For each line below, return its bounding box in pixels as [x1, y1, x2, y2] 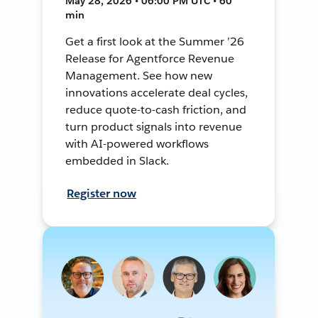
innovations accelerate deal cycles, [65, 84, 248, 100]
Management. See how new [65, 67, 213, 83]
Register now [67, 185, 137, 201]
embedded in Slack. [65, 153, 170, 168]
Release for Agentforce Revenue [65, 50, 234, 66]
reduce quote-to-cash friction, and [65, 102, 246, 117]
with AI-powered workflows [65, 136, 209, 151]
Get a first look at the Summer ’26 [65, 33, 244, 49]
